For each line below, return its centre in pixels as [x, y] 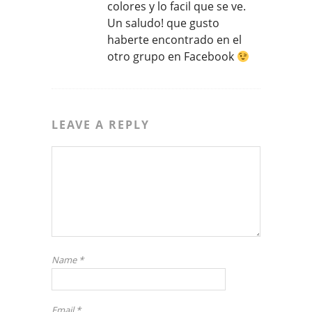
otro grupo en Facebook [172, 57]
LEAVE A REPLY [101, 125]
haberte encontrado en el [174, 40]
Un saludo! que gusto [163, 23]
